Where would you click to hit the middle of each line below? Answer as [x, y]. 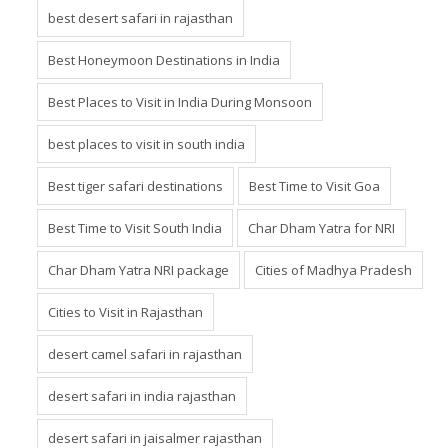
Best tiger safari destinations [135, 185]
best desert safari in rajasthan [140, 17]
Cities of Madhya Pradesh [333, 269]
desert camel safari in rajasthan [145, 353]
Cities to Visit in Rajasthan [125, 311]
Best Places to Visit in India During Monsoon [180, 101]
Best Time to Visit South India [135, 227]
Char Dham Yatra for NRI [321, 227]
